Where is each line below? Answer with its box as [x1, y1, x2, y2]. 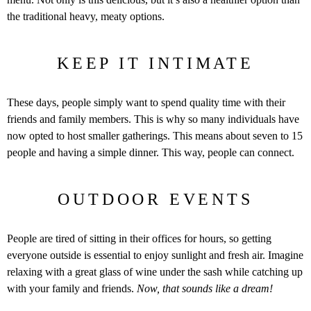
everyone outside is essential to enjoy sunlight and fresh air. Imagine [7, 249, 303, 261]
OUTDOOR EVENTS [58, 190, 253, 208]
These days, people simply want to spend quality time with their [7, 96, 285, 108]
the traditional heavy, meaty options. [7, 10, 165, 22]
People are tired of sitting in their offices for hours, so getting [7, 232, 271, 244]
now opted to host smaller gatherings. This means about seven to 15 [7, 129, 303, 142]
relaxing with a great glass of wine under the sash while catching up [7, 265, 303, 278]
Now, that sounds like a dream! [137, 282, 273, 294]
